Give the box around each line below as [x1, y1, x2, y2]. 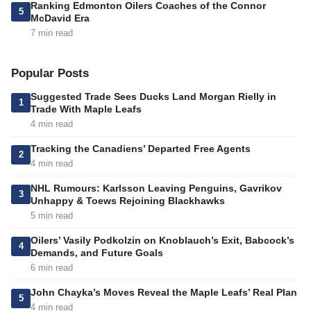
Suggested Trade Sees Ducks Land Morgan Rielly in [31, 91, 276, 103]
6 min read [31, 262, 73, 274]
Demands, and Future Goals [31, 247, 163, 259]
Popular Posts [11, 67, 89, 81]
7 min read [31, 28, 73, 39]
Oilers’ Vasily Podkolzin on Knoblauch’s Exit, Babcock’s [31, 235, 294, 246]
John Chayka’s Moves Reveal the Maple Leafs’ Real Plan [31, 287, 297, 299]
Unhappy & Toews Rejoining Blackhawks [31, 195, 225, 207]
